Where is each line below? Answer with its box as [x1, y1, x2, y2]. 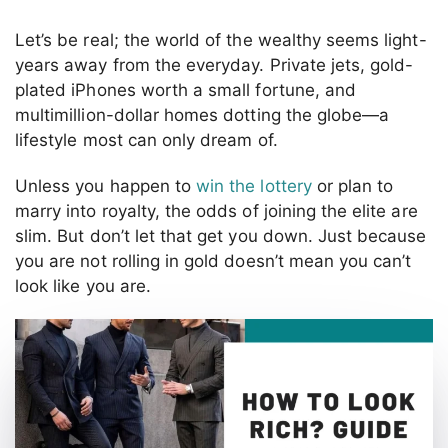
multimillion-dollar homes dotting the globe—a [15, 105, 390, 126]
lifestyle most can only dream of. [15, 130, 278, 151]
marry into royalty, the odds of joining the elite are [15, 200, 418, 221]
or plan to [311, 175, 394, 196]
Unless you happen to [15, 175, 197, 196]
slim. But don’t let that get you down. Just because [15, 225, 427, 246]
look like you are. [15, 275, 151, 296]
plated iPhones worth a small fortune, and [15, 80, 357, 101]
